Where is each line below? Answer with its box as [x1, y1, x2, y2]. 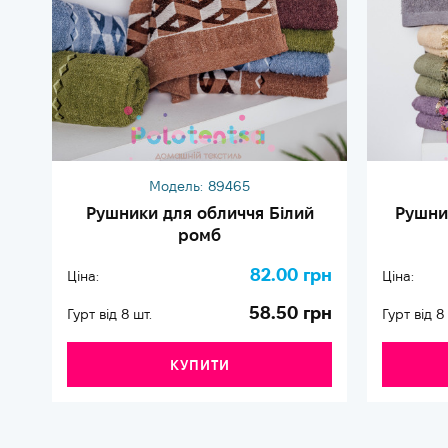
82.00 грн [250, 264, 332, 284]
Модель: [149, 177, 203, 194]
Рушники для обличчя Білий [85, 203, 314, 222]
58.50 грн [249, 302, 332, 322]
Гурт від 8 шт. [67, 305, 152, 322]
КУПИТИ [169, 357, 230, 374]
